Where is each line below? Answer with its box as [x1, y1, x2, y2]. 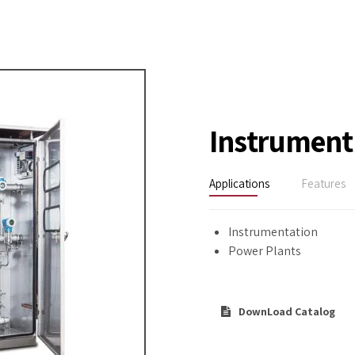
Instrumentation [228, 223, 318, 240]
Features [301, 176, 345, 192]
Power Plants [228, 242, 301, 259]
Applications [209, 176, 269, 192]
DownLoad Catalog [239, 303, 335, 319]
